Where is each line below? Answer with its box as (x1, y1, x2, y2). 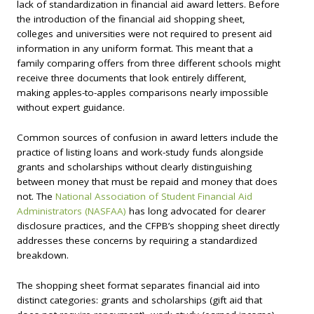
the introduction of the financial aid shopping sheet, (17, 13, 245, 26)
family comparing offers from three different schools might (17, 57, 280, 70)
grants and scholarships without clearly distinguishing (17, 160, 252, 173)
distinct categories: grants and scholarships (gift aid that (17, 293, 262, 306)
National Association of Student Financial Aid (55, 189, 252, 203)
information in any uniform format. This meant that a (17, 42, 253, 55)
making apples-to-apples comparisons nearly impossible (17, 86, 268, 100)
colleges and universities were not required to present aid (17, 27, 272, 41)
